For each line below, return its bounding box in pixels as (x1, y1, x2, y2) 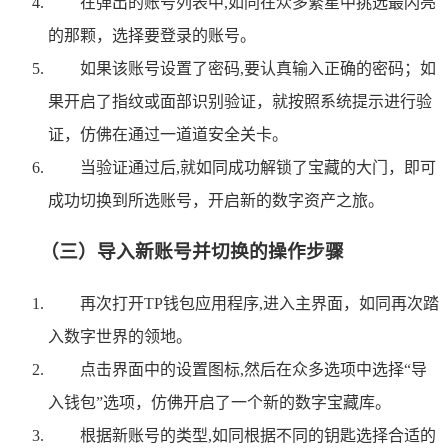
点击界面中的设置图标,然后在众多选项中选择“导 (80, 361, 427, 379)
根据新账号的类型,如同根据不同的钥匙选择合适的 (80, 427, 436, 445)
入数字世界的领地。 (48, 328, 192, 346)
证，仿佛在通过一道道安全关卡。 (48, 125, 288, 143)
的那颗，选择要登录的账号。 (48, 26, 256, 44)
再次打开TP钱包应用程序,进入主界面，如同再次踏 (80, 295, 439, 313)
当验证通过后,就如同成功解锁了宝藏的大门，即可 (80, 158, 436, 176)
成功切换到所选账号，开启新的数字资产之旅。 (48, 191, 384, 209)
